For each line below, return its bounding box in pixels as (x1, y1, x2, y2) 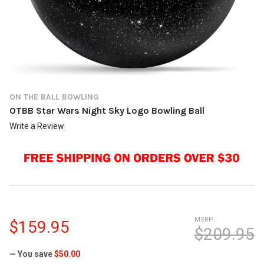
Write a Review (9, 121, 64, 131)
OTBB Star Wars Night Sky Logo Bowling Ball (9, 104, 204, 116)
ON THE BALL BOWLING (9, 91, 99, 102)
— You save (9, 249, 52, 259)
